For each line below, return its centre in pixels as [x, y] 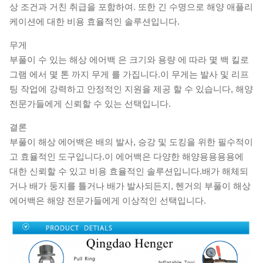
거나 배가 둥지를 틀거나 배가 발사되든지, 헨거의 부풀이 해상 [130, 186]
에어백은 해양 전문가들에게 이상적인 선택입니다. [108, 200]
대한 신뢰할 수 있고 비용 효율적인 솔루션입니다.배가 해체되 [129, 171]
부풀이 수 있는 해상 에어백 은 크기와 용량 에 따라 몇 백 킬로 [129, 60]
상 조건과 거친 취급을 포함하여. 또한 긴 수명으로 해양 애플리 [131, 7]
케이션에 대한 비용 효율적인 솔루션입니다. [95, 21]
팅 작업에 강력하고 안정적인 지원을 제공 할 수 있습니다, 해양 [131, 89]
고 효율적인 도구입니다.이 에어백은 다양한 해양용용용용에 [127, 156]
